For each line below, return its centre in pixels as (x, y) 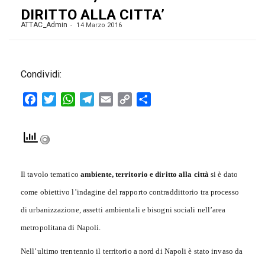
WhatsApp (97, 99)
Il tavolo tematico (51, 174)
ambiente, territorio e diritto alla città (145, 174)
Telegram (114, 99)
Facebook (58, 99)
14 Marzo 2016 (98, 25)
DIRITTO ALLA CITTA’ (93, 15)
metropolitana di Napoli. (61, 228)
